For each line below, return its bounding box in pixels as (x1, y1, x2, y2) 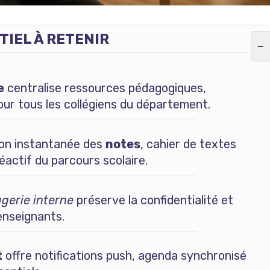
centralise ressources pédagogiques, (4, 81, 206, 96)
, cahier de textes (140, 136, 236, 151)
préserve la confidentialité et (73, 192, 233, 207)
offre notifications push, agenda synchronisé (2, 248, 246, 263)
